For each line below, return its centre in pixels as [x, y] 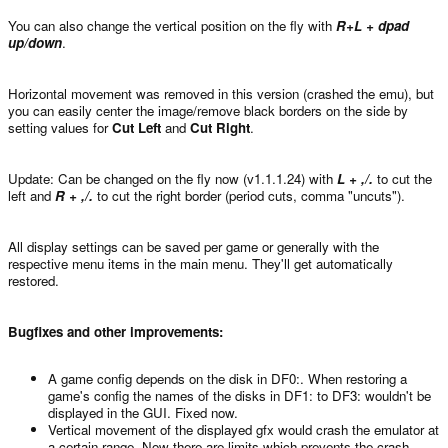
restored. [33, 280]
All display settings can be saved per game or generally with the [193, 246]
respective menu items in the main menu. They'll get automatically [200, 263]
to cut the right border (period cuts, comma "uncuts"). [249, 195]
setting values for [60, 127]
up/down [35, 42]
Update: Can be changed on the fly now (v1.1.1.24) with [172, 178]
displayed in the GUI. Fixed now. [143, 412]
